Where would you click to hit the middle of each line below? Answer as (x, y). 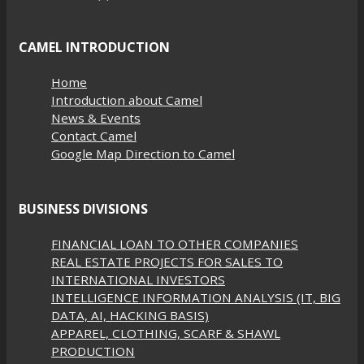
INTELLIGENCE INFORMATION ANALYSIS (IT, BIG (196, 298)
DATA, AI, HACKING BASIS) (130, 316)
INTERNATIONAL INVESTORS (138, 280)
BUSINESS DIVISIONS (83, 208)
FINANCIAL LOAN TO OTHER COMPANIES (175, 244)
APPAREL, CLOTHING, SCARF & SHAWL (166, 334)
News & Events (96, 118)
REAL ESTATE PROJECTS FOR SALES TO (167, 262)
